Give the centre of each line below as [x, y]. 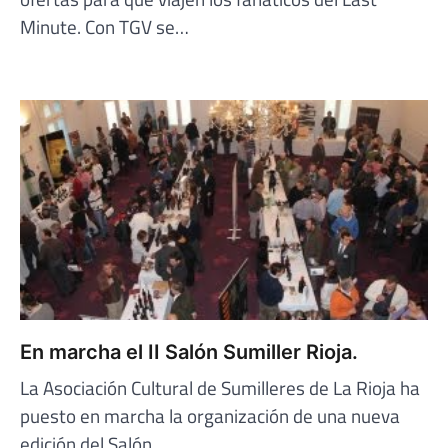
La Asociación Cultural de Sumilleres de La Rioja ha [220, 387]
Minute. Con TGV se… [104, 27]
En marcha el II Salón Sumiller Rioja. [189, 351]
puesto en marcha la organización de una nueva [210, 415]
